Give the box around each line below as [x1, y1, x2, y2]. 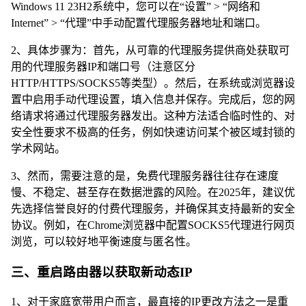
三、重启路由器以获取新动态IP [11, 264, 193, 279]
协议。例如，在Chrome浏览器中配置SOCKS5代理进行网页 [11, 219, 295, 231]
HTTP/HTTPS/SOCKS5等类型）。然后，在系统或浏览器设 [11, 76, 295, 89]
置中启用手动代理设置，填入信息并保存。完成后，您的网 [11, 93, 295, 105]
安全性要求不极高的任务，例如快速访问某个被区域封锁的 [11, 126, 295, 138]
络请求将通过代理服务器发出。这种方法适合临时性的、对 [11, 109, 295, 122]
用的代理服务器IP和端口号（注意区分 [11, 60, 195, 72]
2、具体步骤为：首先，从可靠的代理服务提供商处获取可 [11, 44, 290, 56]
